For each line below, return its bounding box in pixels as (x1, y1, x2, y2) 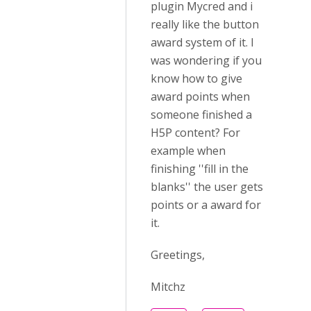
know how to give (151, 71, 242, 86)
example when (151, 143, 226, 158)
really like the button (151, 17, 259, 32)
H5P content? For (151, 125, 240, 140)
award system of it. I (151, 35, 254, 50)
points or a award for (151, 197, 261, 212)
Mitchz (151, 279, 185, 294)
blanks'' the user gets (151, 179, 263, 194)
